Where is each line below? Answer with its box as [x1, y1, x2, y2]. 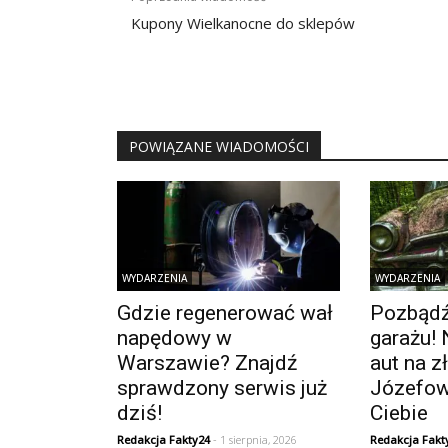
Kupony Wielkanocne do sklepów [131, 13, 355, 34]
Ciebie [370, 400, 429, 425]
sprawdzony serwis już [117, 375, 327, 400]
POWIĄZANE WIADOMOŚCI [129, 137, 309, 157]
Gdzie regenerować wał [117, 300, 333, 325]
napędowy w [117, 325, 232, 350]
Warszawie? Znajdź [117, 350, 297, 375]
